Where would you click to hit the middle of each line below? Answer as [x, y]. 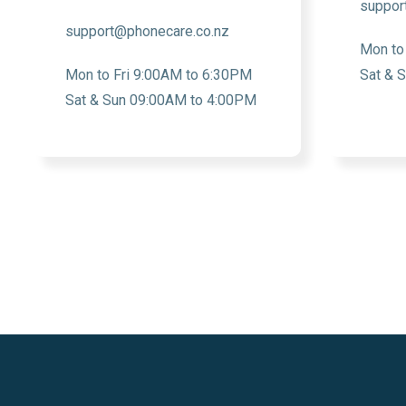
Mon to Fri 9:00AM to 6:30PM [159, 75]
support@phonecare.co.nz [147, 31]
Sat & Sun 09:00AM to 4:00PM [161, 100]
